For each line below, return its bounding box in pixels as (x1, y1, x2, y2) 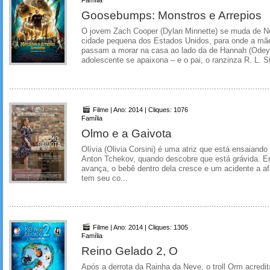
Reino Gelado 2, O (81, 244, 178, 258)
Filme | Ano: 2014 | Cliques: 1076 (91, 105, 188, 113)
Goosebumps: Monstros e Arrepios (81, 8, 262, 22)
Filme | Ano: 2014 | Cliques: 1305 (91, 224, 188, 231)
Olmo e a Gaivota (81, 126, 172, 140)
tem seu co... (81, 174, 128, 183)
